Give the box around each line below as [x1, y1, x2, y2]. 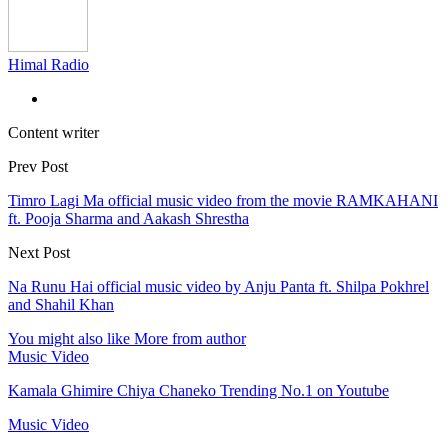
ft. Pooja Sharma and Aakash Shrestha [8, 209, 249, 227]
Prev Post [8, 157, 68, 175]
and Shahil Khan [8, 295, 114, 313]
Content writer [8, 123, 99, 141]
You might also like [8, 329, 130, 347]
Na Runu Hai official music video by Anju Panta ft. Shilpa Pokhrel [8, 277, 429, 295]
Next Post [8, 243, 70, 261]
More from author [134, 329, 246, 347]
